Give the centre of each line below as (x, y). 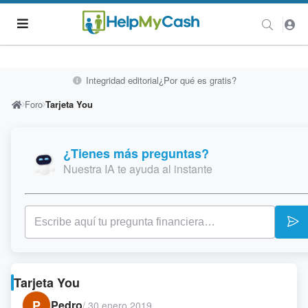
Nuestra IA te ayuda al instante (138, 169)
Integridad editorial (121, 80)
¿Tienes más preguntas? (136, 153)
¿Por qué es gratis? (197, 80)
